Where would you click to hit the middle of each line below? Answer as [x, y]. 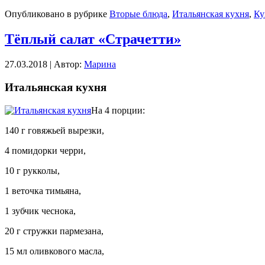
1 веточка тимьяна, [43, 190]
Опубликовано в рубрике [57, 14]
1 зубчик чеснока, [40, 211]
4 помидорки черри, [45, 150]
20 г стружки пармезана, [54, 231]
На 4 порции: [118, 110]
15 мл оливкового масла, [54, 251]
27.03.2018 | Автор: [44, 64]
